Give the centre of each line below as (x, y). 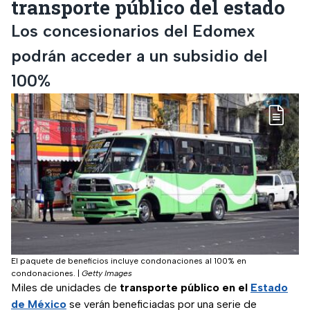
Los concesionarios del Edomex (133, 30)
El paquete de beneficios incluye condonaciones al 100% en (129, 261)
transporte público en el (185, 288)
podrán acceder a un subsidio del (139, 55)
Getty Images (107, 274)
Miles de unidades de (65, 288)
